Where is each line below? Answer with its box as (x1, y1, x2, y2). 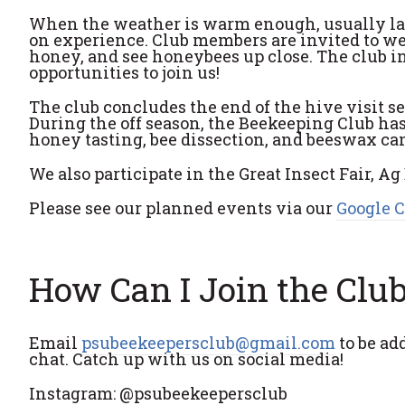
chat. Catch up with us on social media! (29, 348, 344, 371)
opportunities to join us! (29, 61, 220, 84)
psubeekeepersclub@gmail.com (81, 332, 335, 354)
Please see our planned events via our (29, 197, 336, 220)
